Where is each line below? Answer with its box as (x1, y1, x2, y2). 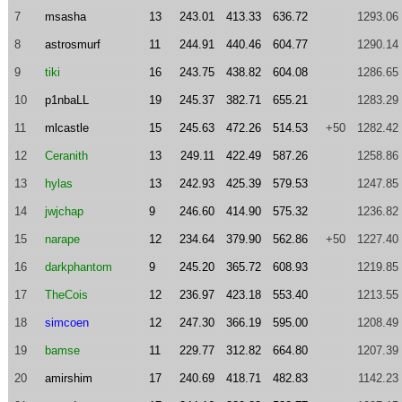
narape (44, 232, 80, 246)
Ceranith (44, 149, 88, 162)
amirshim (44, 371, 92, 385)
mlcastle (44, 121, 89, 135)
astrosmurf (44, 38, 100, 51)
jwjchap (44, 205, 83, 218)
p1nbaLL (44, 93, 89, 107)
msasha (44, 10, 86, 23)
